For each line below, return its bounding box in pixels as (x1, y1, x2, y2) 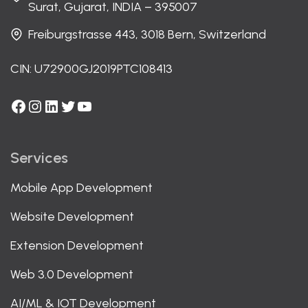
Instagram (26, 95, 99, 115)
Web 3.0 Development (10, 267, 133, 283)
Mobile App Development (10, 180, 153, 196)
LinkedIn (43, 95, 101, 115)
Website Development (10, 209, 134, 225)
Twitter (59, 95, 112, 115)
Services (10, 148, 68, 168)
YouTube (76, 95, 140, 115)
